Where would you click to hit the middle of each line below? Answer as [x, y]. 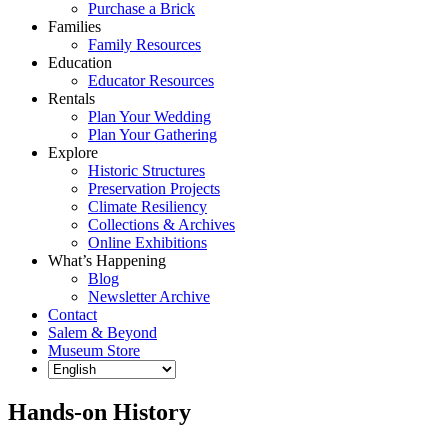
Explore [73, 152]
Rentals [71, 98]
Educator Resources [151, 80]
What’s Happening [107, 260]
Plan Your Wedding [149, 116]
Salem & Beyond [102, 332]
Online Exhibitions [147, 242]
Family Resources [144, 44]
